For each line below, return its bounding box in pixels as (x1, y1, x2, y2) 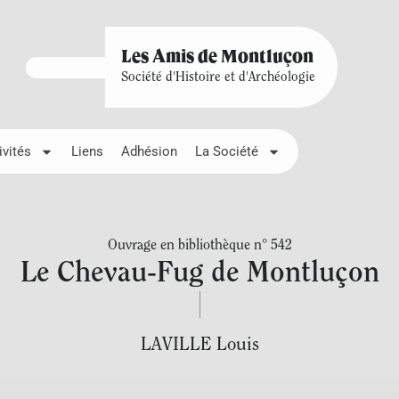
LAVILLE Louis (140, 336, 259, 354)
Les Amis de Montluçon (120, 49, 313, 67)
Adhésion (121, 143, 177, 159)
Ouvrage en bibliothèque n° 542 (107, 239, 292, 253)
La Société (195, 143, 258, 159)
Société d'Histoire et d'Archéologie (120, 71, 315, 85)
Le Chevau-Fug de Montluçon (20, 259, 379, 289)
